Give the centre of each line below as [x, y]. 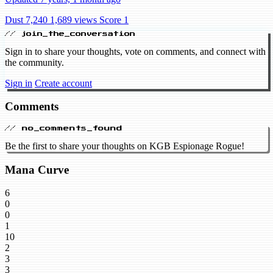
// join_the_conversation [70, 34]
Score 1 [114, 19]
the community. [34, 62]
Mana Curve [37, 169]
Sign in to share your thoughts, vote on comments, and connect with [135, 51]
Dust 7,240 [26, 19]
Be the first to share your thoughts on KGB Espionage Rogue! [125, 146]
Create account [63, 83]
